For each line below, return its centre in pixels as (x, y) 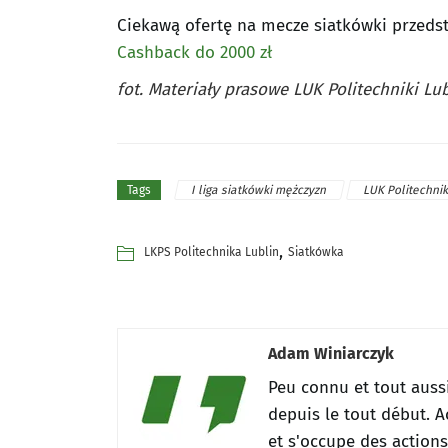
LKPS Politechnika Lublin (211, 251)
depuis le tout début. (351, 414)
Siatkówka (316, 251)
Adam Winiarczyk (331, 353)
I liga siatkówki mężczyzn (259, 189)
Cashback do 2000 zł (194, 52)
